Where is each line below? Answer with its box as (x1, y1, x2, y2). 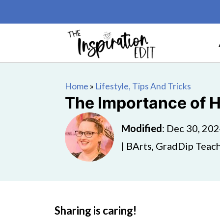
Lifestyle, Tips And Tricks (95, 81, 191, 91)
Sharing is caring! (55, 204, 137, 217)
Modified (121, 122, 162, 134)
